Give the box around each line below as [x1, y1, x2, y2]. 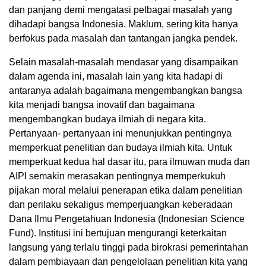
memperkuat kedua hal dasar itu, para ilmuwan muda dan [9, 157, 250, 167]
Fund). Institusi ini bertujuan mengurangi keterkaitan [9, 228, 227, 239]
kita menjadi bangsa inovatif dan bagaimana [9, 100, 195, 110]
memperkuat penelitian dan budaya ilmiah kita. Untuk [9, 142, 232, 153]
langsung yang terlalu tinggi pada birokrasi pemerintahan [9, 242, 248, 253]
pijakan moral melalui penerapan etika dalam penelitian [9, 185, 242, 196]
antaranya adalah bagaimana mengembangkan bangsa [9, 85, 242, 96]
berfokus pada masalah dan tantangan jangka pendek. [9, 33, 237, 44]
